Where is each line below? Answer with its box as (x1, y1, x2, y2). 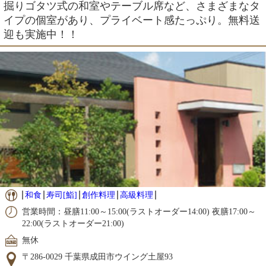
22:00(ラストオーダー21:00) (21, 219, 124, 229)
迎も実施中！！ (4, 28, 78, 41)
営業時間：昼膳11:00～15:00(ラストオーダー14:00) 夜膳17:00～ (21, 207, 256, 217)
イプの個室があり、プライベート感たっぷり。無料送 (4, 14, 260, 27)
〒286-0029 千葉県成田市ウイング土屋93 (21, 252, 173, 262)
